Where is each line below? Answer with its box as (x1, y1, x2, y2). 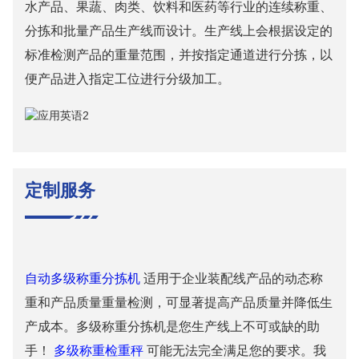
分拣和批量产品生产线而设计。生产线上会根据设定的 (24, 23, 333, 38)
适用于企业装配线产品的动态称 (139, 272, 323, 286)
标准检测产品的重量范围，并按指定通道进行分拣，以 (24, 47, 333, 62)
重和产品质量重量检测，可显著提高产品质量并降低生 (24, 296, 333, 310)
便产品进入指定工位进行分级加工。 (24, 71, 230, 86)
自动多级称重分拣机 (24, 272, 140, 286)
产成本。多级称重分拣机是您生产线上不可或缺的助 (24, 320, 320, 334)
